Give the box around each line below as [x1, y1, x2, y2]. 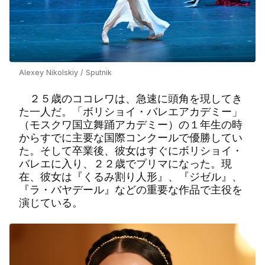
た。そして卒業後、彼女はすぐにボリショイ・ [19, 144, 243, 157]
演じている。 [19, 196, 86, 209]
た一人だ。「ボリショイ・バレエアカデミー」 [19, 105, 243, 118]
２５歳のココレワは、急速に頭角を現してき [19, 92, 243, 105]
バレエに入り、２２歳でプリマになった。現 [19, 157, 232, 170]
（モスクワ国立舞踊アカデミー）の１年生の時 [19, 118, 243, 131]
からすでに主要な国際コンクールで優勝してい [19, 131, 243, 144]
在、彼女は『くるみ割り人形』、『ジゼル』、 [19, 170, 243, 183]
